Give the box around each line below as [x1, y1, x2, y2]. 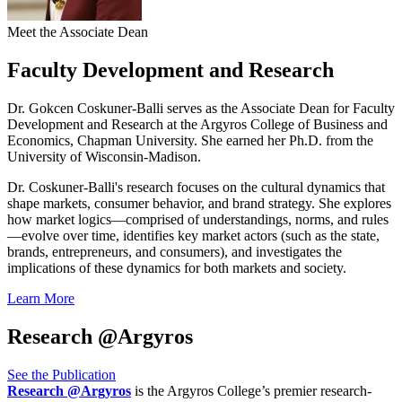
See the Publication [7, 366, 116, 382]
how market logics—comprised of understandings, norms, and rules [7, 211, 389, 227]
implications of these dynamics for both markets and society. [7, 259, 346, 275]
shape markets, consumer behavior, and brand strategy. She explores [7, 195, 391, 211]
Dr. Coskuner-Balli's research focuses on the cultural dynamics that [7, 179, 385, 195]
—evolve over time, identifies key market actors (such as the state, [7, 227, 380, 243]
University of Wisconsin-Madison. [7, 148, 201, 164]
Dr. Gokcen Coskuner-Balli [7, 100, 163, 116]
